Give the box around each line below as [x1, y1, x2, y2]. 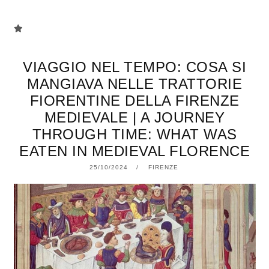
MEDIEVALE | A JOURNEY [44, 109, 225, 125]
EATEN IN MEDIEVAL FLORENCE [19, 143, 250, 159]
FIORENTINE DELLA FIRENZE [29, 92, 240, 109]
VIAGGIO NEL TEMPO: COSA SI [23, 59, 246, 75]
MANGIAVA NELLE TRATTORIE [27, 76, 242, 92]
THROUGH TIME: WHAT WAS [32, 126, 237, 142]
